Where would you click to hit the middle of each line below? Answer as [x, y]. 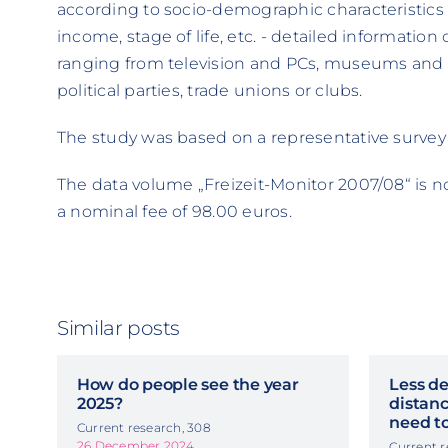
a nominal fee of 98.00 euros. [174, 211]
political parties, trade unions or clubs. [209, 90]
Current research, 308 [143, 427]
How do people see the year [187, 384]
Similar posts [118, 327]
